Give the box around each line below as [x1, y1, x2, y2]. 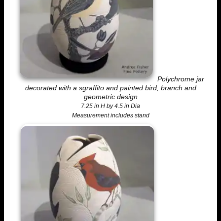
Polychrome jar [157, 74, 204, 83]
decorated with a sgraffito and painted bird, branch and [25, 83, 196, 92]
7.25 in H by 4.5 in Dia [81, 103, 140, 109]
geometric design [83, 92, 138, 101]
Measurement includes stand [72, 112, 149, 118]
